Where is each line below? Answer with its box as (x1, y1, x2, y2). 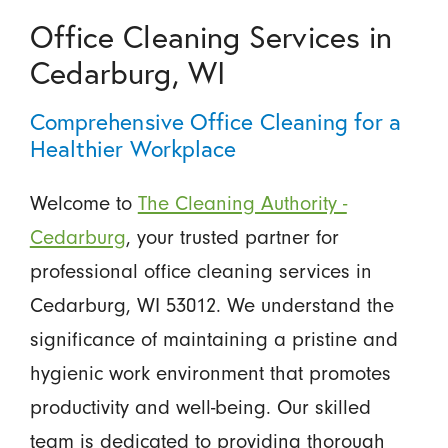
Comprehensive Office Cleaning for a (29, 106, 401, 136)
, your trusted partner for (125, 225, 339, 249)
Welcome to (29, 191, 138, 215)
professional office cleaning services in (29, 259, 372, 283)
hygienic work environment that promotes (29, 361, 391, 385)
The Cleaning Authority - (137, 191, 347, 215)
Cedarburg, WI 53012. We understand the (29, 293, 394, 317)
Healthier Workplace (29, 133, 237, 163)
